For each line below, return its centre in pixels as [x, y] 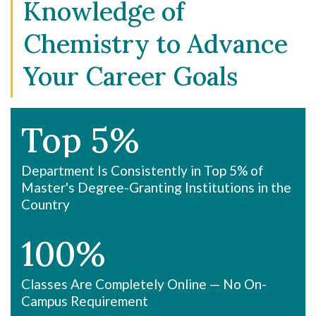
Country [45, 204]
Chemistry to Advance [156, 44]
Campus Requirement [85, 301]
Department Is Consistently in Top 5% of [142, 170]
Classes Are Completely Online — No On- [144, 284]
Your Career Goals [130, 76]
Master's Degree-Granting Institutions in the [156, 187]
